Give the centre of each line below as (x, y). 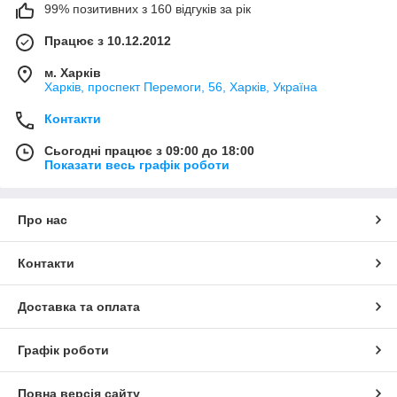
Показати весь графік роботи (137, 164)
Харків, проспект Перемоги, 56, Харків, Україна (181, 86)
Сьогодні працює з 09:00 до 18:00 (149, 150)
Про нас (43, 219)
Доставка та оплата (79, 306)
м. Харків (73, 72)
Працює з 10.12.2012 (108, 40)
